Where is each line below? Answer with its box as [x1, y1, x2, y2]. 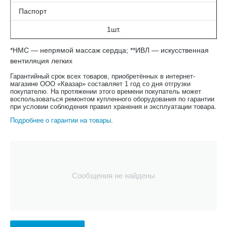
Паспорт [19, 7, 47, 15]
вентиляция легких [10, 57, 72, 65]
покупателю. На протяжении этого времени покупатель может [10, 88, 201, 95]
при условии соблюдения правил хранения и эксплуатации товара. [10, 103, 216, 110]
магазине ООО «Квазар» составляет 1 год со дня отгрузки [10, 80, 191, 88]
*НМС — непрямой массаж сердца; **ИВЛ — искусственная [10, 46, 209, 54]
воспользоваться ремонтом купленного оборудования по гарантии [10, 95, 214, 103]
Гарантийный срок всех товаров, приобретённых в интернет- [10, 72, 195, 80]
